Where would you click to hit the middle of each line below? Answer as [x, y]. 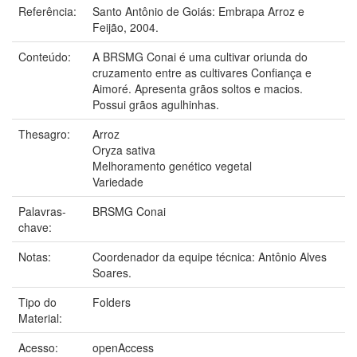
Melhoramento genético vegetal [172, 165]
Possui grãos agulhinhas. [156, 104]
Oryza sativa [124, 149]
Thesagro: [46, 133]
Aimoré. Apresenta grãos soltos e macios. [198, 88]
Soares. [112, 272]
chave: [37, 227]
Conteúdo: [46, 56]
